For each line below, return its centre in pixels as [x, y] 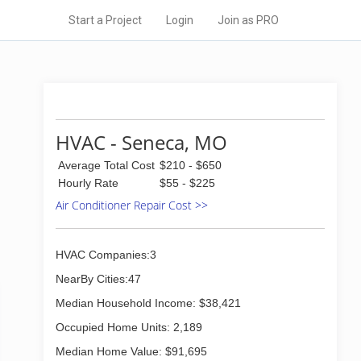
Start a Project [105, 20]
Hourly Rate [88, 183]
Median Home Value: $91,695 [131, 351]
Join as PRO [248, 20]
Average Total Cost [106, 165]
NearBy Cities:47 [98, 279]
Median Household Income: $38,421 [148, 303]
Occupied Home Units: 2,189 [129, 327]
